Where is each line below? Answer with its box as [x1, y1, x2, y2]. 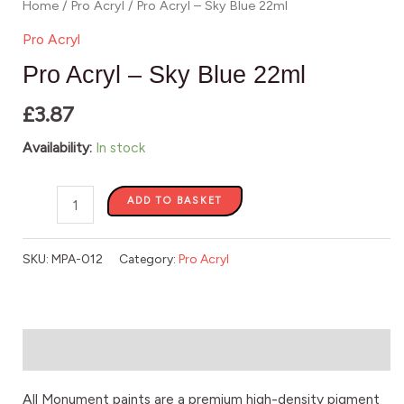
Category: [119, 251, 179, 266]
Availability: [23, 139, 92, 157]
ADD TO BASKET [127, 195, 224, 207]
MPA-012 [51, 251, 103, 266]
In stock [96, 139, 145, 157]
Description [23, 341, 95, 359]
